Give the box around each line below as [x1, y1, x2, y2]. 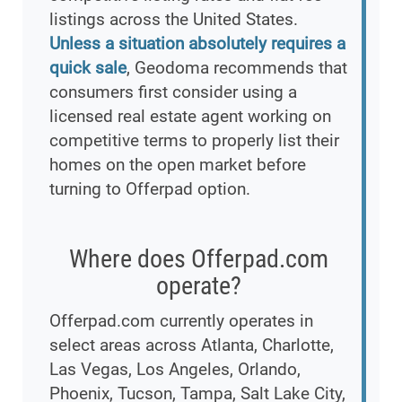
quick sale [49, 57, 127, 79]
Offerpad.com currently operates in [49, 310, 313, 332]
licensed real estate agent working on [49, 106, 331, 127]
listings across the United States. [49, 9, 298, 31]
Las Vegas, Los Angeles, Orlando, [49, 359, 301, 380]
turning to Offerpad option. [49, 179, 250, 200]
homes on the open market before [49, 154, 306, 176]
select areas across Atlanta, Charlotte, [49, 335, 334, 356]
